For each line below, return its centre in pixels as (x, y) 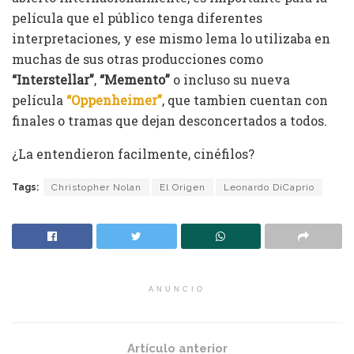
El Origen (183, 187)
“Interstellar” (53, 79)
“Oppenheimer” (114, 100)
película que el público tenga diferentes (137, 17)
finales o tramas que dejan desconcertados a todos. (169, 120)
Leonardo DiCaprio (269, 187)
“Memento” (135, 79)
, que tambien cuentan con (245, 100)
